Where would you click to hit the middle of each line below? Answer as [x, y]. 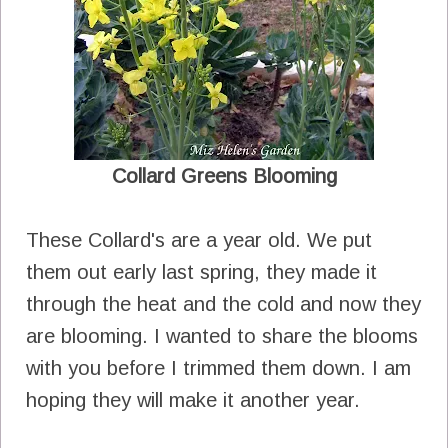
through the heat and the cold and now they [223, 303]
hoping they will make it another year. [193, 399]
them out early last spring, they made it [201, 271]
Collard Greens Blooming [224, 175]
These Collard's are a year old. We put [199, 239]
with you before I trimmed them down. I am [218, 367]
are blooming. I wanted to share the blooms [222, 335]
